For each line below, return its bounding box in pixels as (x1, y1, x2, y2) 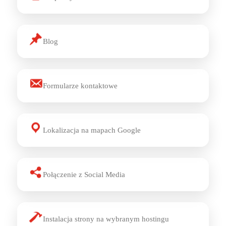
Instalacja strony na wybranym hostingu (42, 214, 169, 223)
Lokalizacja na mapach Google (42, 126, 141, 134)
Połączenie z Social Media (42, 170, 125, 179)
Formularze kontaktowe (42, 81, 118, 90)
